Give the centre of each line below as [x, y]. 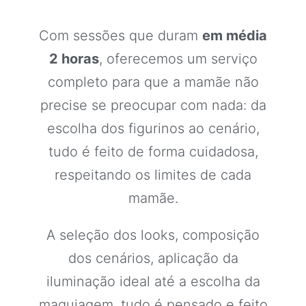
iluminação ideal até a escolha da [153, 281]
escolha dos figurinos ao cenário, [153, 128]
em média [235, 36]
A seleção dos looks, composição [153, 235]
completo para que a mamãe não [153, 82]
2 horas [74, 59]
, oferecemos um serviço [178, 59]
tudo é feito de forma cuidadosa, [153, 152]
